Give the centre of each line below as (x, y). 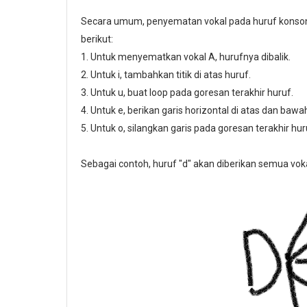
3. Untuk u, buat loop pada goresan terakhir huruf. (187, 92)
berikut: (97, 39)
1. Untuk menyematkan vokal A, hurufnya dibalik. (186, 57)
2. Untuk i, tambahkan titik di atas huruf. (166, 74)
